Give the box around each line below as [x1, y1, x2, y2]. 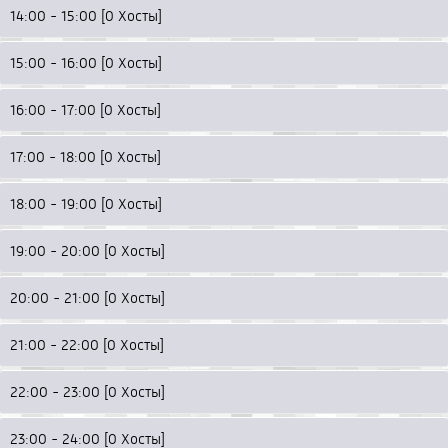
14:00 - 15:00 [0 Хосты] [10, 6, 162, 25]
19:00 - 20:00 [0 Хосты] [10, 241, 165, 260]
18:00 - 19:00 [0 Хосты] [10, 194, 162, 213]
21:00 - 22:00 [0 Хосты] [10, 335, 164, 354]
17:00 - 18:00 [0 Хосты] [10, 147, 161, 166]
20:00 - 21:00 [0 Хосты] [10, 288, 165, 307]
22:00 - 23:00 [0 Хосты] [10, 382, 165, 401]
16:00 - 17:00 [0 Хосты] [10, 100, 161, 119]
